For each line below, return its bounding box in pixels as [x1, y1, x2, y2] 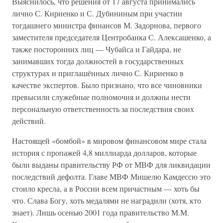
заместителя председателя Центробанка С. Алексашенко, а [12, 32, 211, 42]
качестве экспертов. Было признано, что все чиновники [12, 80, 202, 90]
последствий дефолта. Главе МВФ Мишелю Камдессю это [12, 171, 211, 182]
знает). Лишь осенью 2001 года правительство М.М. [12, 207, 189, 218]
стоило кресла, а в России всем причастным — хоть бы [12, 183, 200, 194]
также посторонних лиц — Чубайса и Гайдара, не [12, 44, 181, 54]
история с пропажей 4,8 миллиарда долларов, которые [12, 147, 197, 158]
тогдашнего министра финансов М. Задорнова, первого [12, 20, 201, 30]
